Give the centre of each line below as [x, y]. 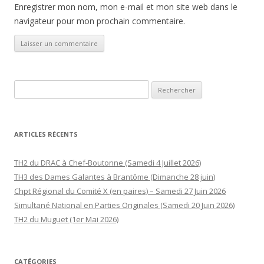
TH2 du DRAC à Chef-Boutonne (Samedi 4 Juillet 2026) [108, 162]
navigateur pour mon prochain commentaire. [100, 21]
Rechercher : [37, 87]
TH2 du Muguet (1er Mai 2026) [66, 219]
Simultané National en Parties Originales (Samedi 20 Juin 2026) [124, 205]
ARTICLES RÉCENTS [46, 134]
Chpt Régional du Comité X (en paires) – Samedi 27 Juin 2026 [120, 191]
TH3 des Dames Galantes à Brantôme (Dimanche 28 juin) [115, 176]
